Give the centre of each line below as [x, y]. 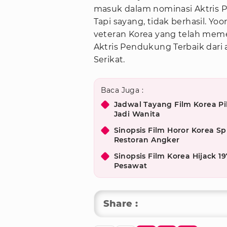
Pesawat [130, 166]
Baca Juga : [122, 90]
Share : [121, 204]
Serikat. [109, 60]
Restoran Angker [147, 140]
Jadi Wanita [137, 114]
